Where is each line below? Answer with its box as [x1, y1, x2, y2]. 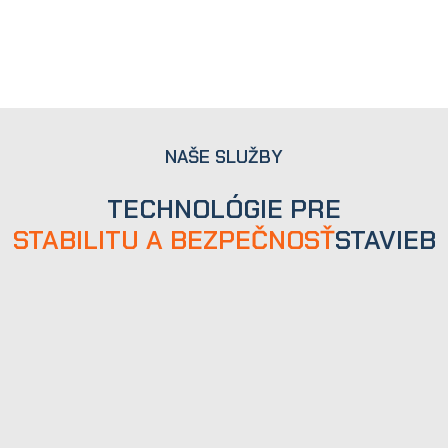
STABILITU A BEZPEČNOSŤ [12, 223, 335, 258]
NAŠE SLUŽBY [165, 145, 283, 170]
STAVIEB [334, 223, 436, 258]
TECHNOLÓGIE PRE [107, 192, 341, 227]
